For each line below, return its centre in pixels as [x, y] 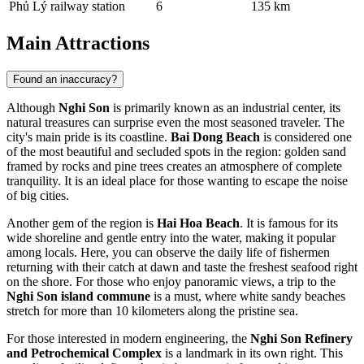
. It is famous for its [289, 223]
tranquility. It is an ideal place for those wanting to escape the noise [177, 180]
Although [32, 107]
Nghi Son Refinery [301, 338]
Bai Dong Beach [215, 136]
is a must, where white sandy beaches [248, 296]
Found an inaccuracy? [65, 79]
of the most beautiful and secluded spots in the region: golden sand [176, 151]
